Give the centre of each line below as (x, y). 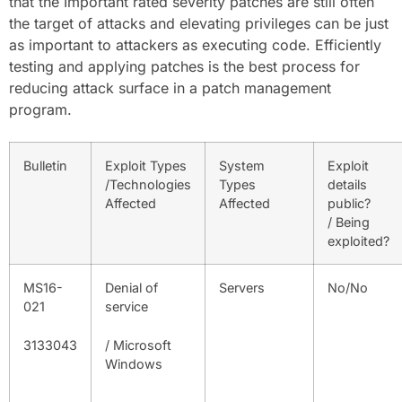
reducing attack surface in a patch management (170, 88)
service (127, 306)
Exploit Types (146, 166)
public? (349, 203)
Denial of (131, 288)
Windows (134, 363)
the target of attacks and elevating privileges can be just (199, 23)
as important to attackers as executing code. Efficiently (195, 45)
